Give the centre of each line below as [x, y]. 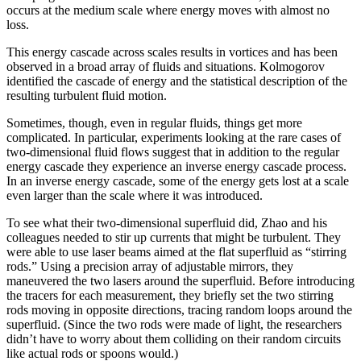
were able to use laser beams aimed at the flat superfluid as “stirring [176, 251]
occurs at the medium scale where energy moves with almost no [168, 10]
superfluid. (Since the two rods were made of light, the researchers [174, 324]
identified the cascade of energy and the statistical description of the [177, 81]
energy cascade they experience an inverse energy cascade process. [176, 166]
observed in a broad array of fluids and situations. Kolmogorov [166, 66]
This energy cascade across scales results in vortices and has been [172, 52]
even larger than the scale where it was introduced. [135, 195]
